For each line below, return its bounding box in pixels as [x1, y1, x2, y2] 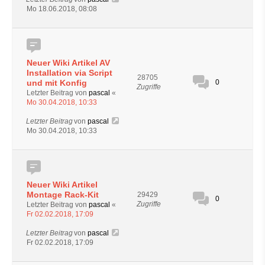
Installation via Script [27, 67, 112, 77]
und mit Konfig [27, 77, 87, 88]
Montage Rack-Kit [27, 189, 99, 199]
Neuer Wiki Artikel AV [27, 57, 110, 67]
